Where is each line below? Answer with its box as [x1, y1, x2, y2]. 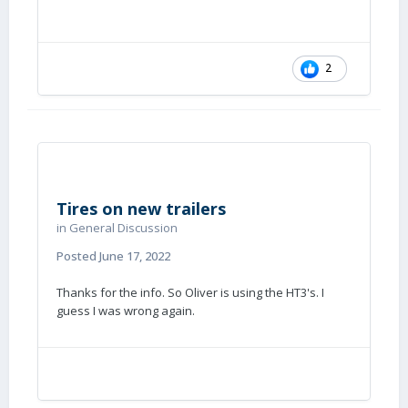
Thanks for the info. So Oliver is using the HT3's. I [56, 284, 324, 301]
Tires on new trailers [56, 198, 226, 219]
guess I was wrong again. [56, 302, 195, 319]
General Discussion [69, 219, 178, 236]
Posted [56, 248, 99, 264]
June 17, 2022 [99, 248, 170, 264]
